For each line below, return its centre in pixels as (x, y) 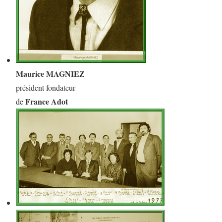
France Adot (47, 101)
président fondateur (46, 87)
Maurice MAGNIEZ (50, 73)
